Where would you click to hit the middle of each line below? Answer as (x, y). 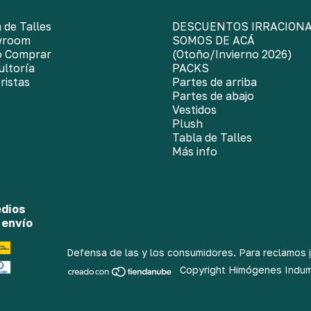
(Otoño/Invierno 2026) (232, 54)
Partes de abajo (213, 95)
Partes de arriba (215, 82)
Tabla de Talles (212, 137)
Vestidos (194, 109)
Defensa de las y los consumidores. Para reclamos (186, 253)
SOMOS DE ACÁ (213, 40)
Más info (195, 151)
